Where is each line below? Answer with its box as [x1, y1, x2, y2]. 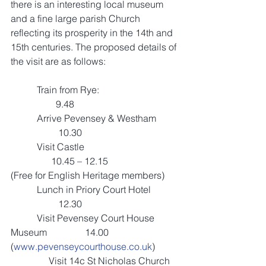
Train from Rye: [11, 84, 37, 96]
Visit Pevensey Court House [11, 212, 37, 224]
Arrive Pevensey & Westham [11, 112, 37, 124]
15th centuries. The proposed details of [11, 41, 179, 53]
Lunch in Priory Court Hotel [11, 183, 37, 195]
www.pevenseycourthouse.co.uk [14, 240, 152, 252]
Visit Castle [11, 141, 37, 153]
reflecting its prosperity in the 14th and [11, 27, 175, 39]
